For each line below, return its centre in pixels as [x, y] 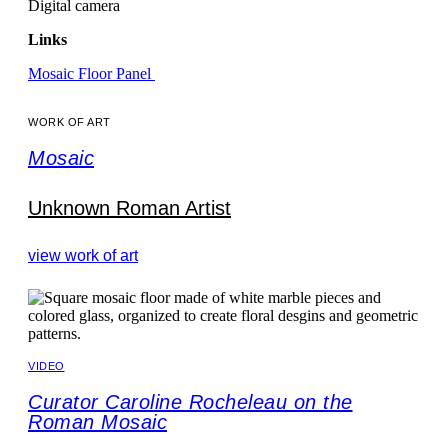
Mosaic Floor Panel [91, 74]
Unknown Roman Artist [129, 208]
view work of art [83, 256]
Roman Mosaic [97, 422]
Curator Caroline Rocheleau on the [190, 402]
